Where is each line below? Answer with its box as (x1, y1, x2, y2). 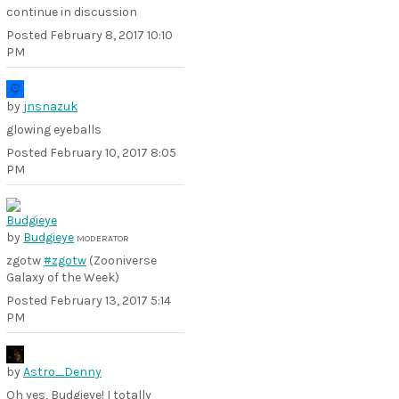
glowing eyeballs (6, 122, 102, 137)
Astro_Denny (23, 364, 102, 379)
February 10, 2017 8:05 (50, 145, 176, 160)
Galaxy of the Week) (6, 270, 119, 285)
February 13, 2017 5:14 (50, 293, 171, 308)
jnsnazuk (23, 99, 77, 114)
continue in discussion (6, 4, 137, 20)
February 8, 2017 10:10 (50, 28, 173, 43)
